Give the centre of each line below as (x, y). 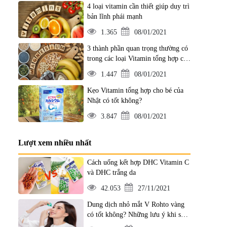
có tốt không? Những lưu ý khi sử (136, 215)
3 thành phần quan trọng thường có (137, 48)
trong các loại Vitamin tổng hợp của (138, 59)
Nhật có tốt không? (114, 101)
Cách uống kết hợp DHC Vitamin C (138, 162)
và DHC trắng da (111, 173)
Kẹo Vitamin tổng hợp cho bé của (135, 90)
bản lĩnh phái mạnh (115, 16)
